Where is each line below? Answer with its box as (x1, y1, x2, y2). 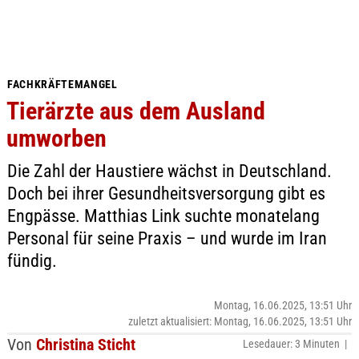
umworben (6, 124, 107, 152)
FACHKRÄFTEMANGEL (6, 78, 118, 91)
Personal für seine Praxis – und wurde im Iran (6, 228, 327, 248)
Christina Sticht (35, 335, 135, 354)
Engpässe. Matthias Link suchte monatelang (6, 206, 320, 226)
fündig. (6, 251, 57, 271)
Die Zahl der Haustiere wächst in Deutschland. (6, 161, 332, 181)
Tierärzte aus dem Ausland (6, 97, 265, 125)
